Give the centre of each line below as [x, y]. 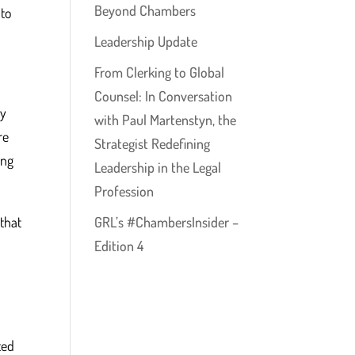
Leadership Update [146, 41]
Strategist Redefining [153, 143]
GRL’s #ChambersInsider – [167, 221]
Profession [124, 191]
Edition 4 [119, 245]
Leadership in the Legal [158, 167]
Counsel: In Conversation [164, 95]
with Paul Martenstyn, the [166, 119]
